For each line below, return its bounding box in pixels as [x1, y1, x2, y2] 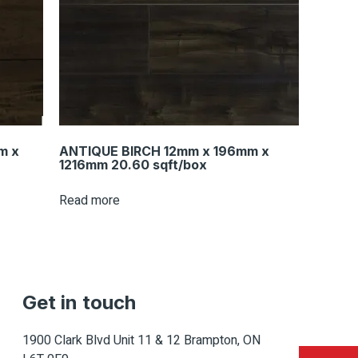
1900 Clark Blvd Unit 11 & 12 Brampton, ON [22, 331, 261, 351]
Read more [59, 191, 120, 211]
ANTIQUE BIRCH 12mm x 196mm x [59, 143, 269, 160]
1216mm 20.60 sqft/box [59, 157, 207, 173]
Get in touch [22, 291, 136, 315]
